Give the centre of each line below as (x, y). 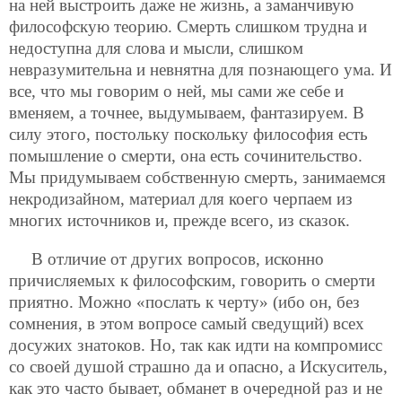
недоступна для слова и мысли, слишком (156, 48)
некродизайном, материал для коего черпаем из (181, 198)
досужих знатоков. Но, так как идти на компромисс (196, 345)
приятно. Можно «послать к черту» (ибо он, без (184, 301)
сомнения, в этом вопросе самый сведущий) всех (187, 323)
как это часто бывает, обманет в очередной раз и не (196, 388)
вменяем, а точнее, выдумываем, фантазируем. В (187, 112)
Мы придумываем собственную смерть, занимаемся (197, 177)
